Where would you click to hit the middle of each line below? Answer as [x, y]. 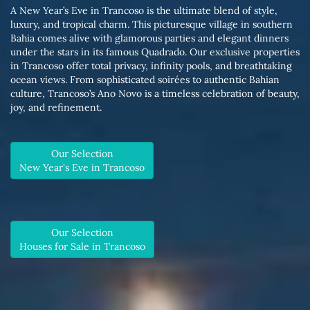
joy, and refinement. [56, 108]
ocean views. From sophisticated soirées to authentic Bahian [145, 80]
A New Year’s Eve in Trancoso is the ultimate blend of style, [144, 11]
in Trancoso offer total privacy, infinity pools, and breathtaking [151, 66]
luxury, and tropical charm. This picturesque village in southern [152, 25]
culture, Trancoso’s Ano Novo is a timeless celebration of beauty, [155, 94]
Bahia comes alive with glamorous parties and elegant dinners [149, 38]
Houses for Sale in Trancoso [82, 247]
